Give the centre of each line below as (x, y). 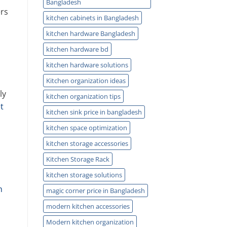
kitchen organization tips (83, 96)
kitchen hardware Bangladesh (90, 33)
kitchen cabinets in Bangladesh (92, 17)
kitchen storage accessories (87, 143)
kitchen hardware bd (77, 49)
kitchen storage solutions (84, 175)
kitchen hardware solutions (87, 65)
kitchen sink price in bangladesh (94, 112)
